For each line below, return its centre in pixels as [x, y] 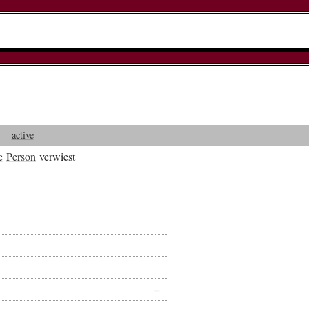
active [22, 135]
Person [21, 156]
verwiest [56, 156]
